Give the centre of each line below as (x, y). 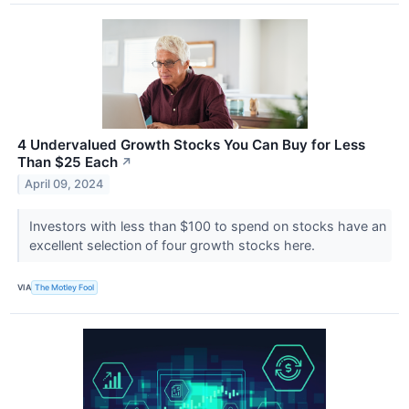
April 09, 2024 (64, 184)
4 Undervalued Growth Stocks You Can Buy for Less (191, 144)
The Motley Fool (65, 288)
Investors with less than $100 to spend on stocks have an (207, 225)
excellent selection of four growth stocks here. (173, 245)
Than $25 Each (68, 162)
